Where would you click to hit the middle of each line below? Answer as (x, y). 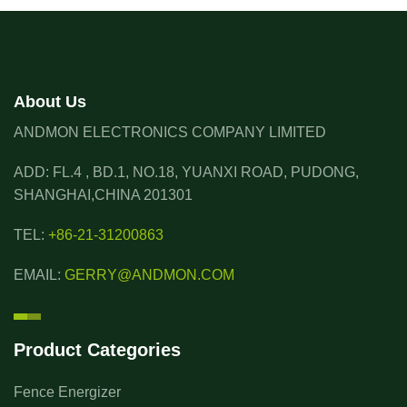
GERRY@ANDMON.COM (149, 275)
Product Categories (97, 349)
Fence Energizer (67, 392)
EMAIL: (39, 275)
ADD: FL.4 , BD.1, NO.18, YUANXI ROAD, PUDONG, (186, 172)
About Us (50, 101)
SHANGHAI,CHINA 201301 (103, 194)
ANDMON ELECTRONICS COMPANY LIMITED (170, 132)
